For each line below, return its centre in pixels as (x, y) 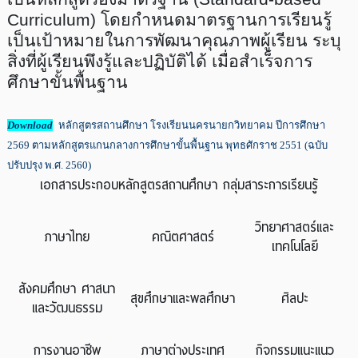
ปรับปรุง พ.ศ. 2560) (50, 165)
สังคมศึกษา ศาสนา (67, 289)
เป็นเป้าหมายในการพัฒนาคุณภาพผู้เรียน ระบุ (174, 41)
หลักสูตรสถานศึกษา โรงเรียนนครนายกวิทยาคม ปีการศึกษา (191, 125)
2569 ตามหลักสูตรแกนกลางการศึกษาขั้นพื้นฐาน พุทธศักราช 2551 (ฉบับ (167, 145)
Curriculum (48, 20)
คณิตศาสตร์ (183, 237)
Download (30, 125)
